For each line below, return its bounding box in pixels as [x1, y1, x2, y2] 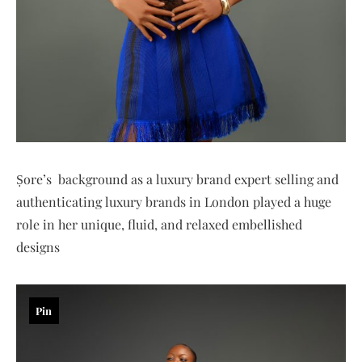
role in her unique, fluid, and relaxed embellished [16, 216, 302, 233]
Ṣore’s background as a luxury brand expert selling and [16, 170, 339, 187]
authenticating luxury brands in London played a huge [16, 193, 331, 210]
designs [16, 238, 60, 255]
